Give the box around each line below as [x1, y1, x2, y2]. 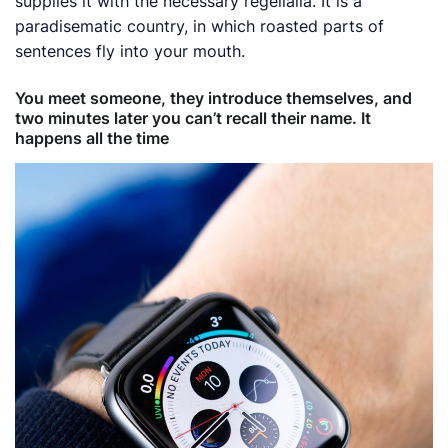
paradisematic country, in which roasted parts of [15, 16, 385, 36]
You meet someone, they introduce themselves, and [15, 88, 412, 108]
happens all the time [15, 128, 169, 148]
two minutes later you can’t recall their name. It [15, 108, 371, 128]
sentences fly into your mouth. [15, 41, 246, 61]
